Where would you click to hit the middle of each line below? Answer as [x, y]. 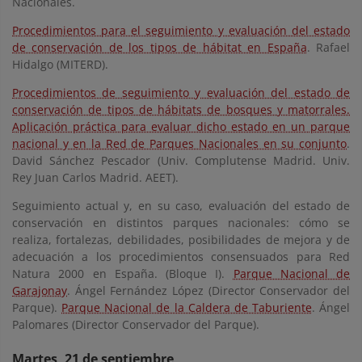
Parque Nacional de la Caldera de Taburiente [187, 307]
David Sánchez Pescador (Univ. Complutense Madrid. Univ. [181, 160]
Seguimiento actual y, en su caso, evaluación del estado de [181, 206]
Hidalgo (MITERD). [60, 64]
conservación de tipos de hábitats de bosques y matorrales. [181, 109]
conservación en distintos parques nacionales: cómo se [181, 223]
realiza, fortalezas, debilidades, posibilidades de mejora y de [181, 240]
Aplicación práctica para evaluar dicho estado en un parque [181, 126]
